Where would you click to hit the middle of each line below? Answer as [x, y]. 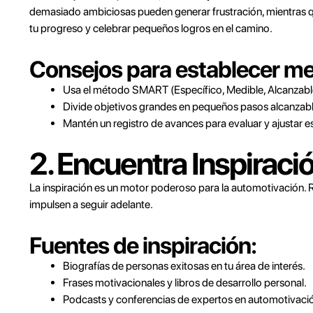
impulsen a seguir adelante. [91, 204]
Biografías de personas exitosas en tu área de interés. [184, 266]
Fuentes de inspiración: [143, 245]
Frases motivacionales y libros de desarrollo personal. [185, 283]
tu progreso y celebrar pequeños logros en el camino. [151, 28]
